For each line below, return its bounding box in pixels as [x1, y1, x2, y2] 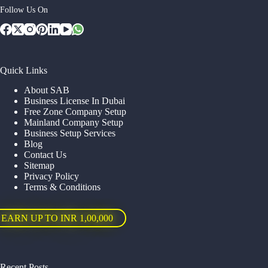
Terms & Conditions [24, 181, 100, 192]
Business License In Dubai [24, 95, 125, 106]
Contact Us [24, 149, 66, 160]
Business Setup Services [24, 127, 115, 138]
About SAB [24, 84, 69, 95]
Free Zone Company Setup [24, 106, 126, 117]
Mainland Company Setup [24, 117, 123, 127]
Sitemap [24, 160, 54, 170]
